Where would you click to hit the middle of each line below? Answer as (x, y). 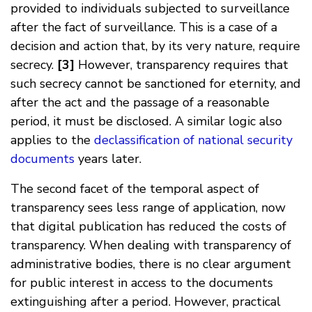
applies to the (52, 140)
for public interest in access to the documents (142, 282)
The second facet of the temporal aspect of (135, 188)
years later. (108, 158)
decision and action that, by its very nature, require (155, 46)
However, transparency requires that (181, 64)
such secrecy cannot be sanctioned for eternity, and (156, 83)
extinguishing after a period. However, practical (146, 301)
